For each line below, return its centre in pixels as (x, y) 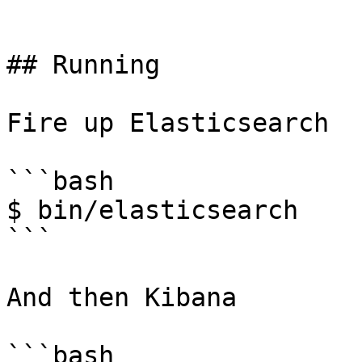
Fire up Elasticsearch (168, 123)
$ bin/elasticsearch (152, 210)
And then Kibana (122, 297)
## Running (83, 65)
